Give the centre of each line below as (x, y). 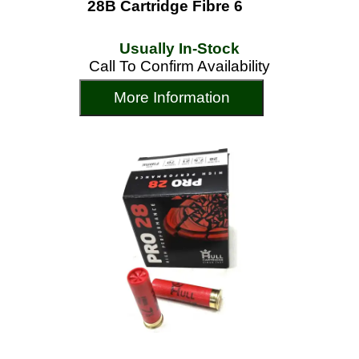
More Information (171, 97)
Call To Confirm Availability (179, 66)
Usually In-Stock (179, 48)
